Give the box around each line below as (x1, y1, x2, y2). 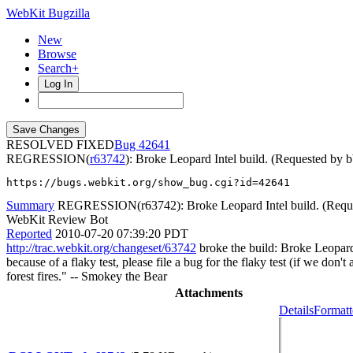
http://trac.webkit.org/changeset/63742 (6, 241, 196, 255)
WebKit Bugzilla (6, 6, 90, 20)
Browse (38, 47, 76, 61)
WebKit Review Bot (6, 213, 108, 226)
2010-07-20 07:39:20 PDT (55, 227, 188, 240)
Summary (6, 199, 54, 212)
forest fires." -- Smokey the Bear (6, 269, 167, 283)
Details (279, 303, 314, 317)
